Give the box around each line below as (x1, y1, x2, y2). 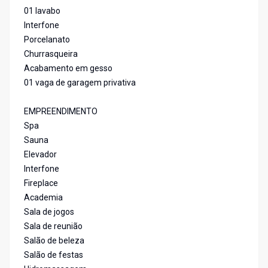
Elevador (24, 150, 57, 160)
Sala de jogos (24, 207, 74, 217)
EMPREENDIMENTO (24, 106, 98, 117)
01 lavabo (24, 6, 60, 16)
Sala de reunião (24, 221, 83, 232)
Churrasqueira (24, 49, 78, 59)
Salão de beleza (24, 236, 84, 246)
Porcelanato (24, 35, 70, 45)
